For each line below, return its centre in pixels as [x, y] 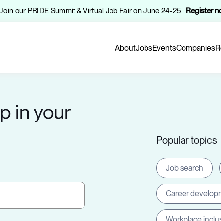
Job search [185, 168]
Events [164, 48]
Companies [196, 48]
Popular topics [187, 140]
